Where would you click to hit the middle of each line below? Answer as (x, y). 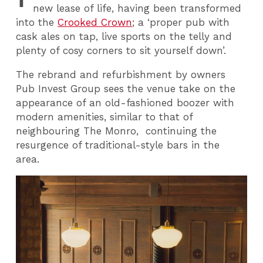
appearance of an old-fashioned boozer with (125, 102)
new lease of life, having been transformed (137, 8)
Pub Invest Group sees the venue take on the (126, 88)
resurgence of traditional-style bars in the (118, 145)
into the (37, 22)
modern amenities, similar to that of (104, 117)
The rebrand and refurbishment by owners (121, 74)
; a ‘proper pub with (181, 22)
